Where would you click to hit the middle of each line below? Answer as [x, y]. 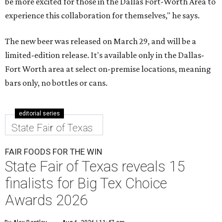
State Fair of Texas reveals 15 [95, 166]
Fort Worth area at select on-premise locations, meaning [108, 69]
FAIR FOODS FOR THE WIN [54, 152]
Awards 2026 [46, 200]
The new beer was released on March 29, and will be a [101, 41]
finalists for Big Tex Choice [86, 183]
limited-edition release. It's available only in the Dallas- [105, 55]
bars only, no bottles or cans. [56, 83]
